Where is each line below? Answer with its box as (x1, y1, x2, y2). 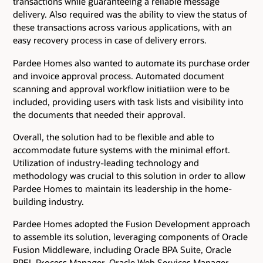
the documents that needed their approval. (13, 108, 186, 120)
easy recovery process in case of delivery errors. (13, 34, 207, 46)
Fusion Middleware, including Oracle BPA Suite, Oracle (13, 244, 231, 256)
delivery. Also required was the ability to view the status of (13, 8, 247, 21)
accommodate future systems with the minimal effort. (13, 143, 230, 156)
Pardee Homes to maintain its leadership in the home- (13, 182, 232, 194)
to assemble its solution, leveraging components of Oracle (13, 231, 248, 243)
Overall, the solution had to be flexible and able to (13, 130, 214, 143)
